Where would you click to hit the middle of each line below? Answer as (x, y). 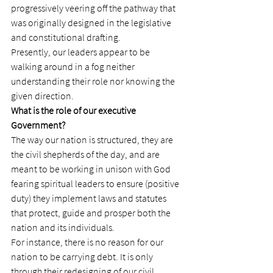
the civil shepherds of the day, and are (86, 154)
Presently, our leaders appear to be (81, 52)
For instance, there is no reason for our (88, 242)
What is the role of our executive (74, 110)
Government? (38, 125)
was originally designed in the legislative (92, 23)
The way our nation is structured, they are (93, 140)
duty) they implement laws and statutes (90, 198)
